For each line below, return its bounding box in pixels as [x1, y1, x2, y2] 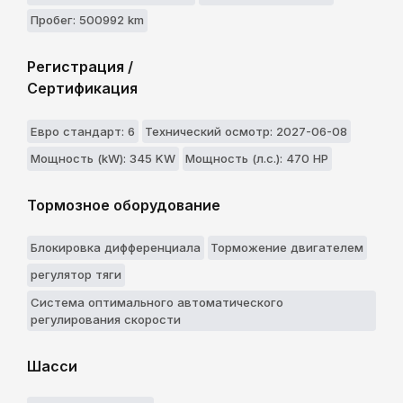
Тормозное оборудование [27, 195, 220, 214]
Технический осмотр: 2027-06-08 [145, 123, 348, 139]
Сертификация [27, 79, 138, 98]
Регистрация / [27, 58, 133, 76]
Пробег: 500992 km [30, 13, 144, 28]
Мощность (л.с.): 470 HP [185, 150, 329, 166]
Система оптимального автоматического [30, 294, 283, 309]
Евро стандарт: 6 [30, 123, 135, 139]
